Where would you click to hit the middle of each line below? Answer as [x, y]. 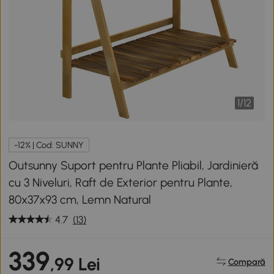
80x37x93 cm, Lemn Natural [80, 199]
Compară [246, 261]
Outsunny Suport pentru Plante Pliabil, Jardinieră [134, 165]
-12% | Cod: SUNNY [49, 145]
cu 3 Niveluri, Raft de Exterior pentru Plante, [121, 182]
